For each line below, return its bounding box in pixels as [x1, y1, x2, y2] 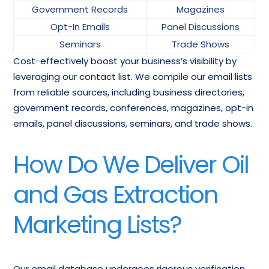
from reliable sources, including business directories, [13, 85, 245, 98]
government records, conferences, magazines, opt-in [13, 101, 254, 114]
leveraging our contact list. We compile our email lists [13, 70, 253, 83]
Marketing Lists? [13, 207, 182, 241]
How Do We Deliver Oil [13, 147, 249, 181]
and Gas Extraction [13, 177, 219, 211]
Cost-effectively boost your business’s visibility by [13, 54, 237, 67]
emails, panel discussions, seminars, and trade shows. [13, 116, 253, 130]
